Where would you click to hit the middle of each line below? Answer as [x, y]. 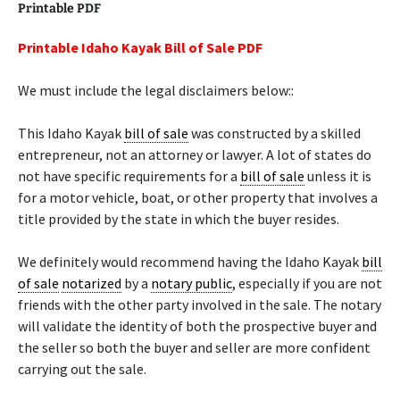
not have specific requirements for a [129, 176]
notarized [92, 283]
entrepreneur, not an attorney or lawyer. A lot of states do [195, 154]
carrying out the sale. [82, 369]
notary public [192, 283]
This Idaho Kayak [71, 133]
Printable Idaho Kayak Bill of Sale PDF [140, 47]
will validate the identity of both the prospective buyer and [197, 326]
